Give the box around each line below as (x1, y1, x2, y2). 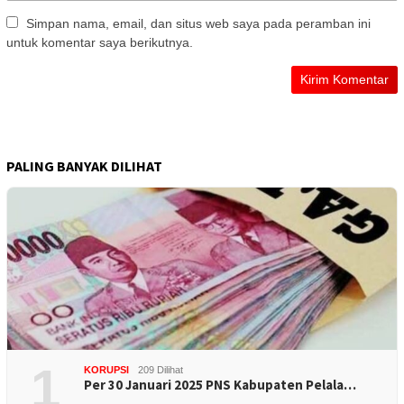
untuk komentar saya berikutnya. (6, 34, 193, 50)
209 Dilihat (138, 363, 183, 375)
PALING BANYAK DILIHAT (6, 156, 162, 175)
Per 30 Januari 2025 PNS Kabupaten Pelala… (84, 375, 356, 393)
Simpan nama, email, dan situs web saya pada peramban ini (26, 15, 371, 31)
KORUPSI (84, 363, 129, 375)
